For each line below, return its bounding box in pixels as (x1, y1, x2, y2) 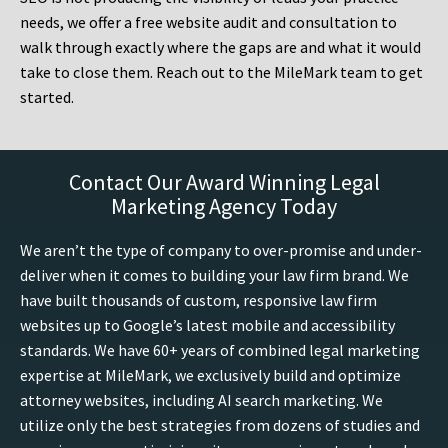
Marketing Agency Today (111, 192, 337, 221)
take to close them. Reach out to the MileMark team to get (20, 62, 423, 83)
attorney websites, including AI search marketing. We (20, 390, 383, 411)
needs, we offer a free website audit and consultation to (20, 12, 397, 33)
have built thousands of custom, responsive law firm (20, 290, 377, 311)
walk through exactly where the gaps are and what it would (20, 37, 421, 58)
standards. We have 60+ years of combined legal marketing (20, 340, 420, 361)
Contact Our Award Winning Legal (68, 168, 380, 197)
